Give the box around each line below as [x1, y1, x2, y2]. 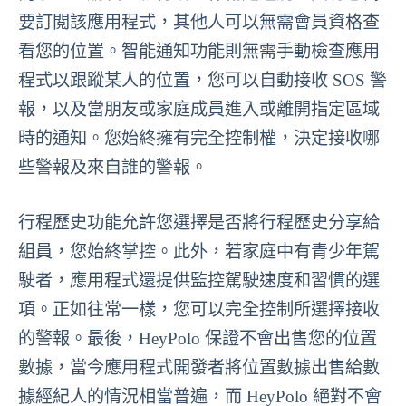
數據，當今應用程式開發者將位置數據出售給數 [18, 357, 380, 377]
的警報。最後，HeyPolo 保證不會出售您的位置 [18, 328, 377, 348]
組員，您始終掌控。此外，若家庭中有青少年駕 [18, 241, 380, 261]
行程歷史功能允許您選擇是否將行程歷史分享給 [18, 212, 380, 232]
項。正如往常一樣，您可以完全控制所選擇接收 [18, 299, 380, 319]
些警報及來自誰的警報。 [18, 157, 208, 177]
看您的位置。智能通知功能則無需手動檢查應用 [18, 41, 380, 61]
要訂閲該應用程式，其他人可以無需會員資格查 [18, 12, 380, 32]
